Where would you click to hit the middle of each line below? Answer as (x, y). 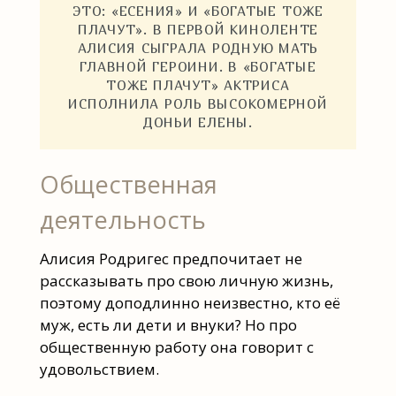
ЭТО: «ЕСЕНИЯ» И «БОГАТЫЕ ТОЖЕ (198, 10)
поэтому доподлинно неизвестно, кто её (190, 302)
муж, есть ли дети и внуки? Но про (168, 324)
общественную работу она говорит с (176, 346)
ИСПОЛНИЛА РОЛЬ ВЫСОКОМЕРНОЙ (198, 103)
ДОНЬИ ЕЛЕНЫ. (198, 122)
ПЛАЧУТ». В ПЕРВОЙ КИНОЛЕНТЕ (198, 29)
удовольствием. (99, 369)
